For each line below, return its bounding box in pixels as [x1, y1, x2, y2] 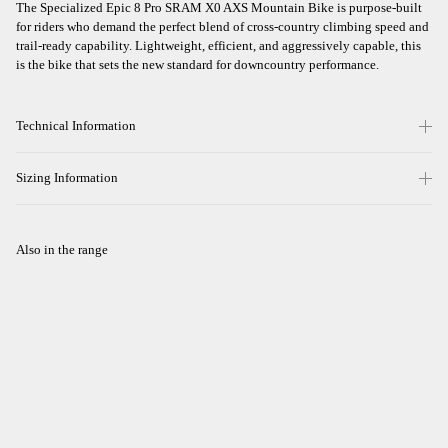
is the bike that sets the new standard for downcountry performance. [16, 57, 379, 72]
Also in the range [16, 242, 108, 257]
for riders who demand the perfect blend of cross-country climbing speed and [16, 19, 429, 34]
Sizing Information [16, 170, 118, 185]
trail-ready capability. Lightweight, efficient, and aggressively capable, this [16, 38, 421, 53]
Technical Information [16, 118, 136, 133]
